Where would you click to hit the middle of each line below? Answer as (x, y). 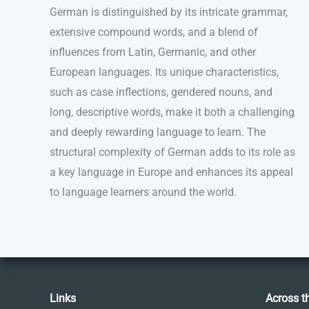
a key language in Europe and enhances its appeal (171, 172)
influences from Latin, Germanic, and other (153, 52)
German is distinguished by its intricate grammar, (169, 12)
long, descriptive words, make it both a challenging (172, 112)
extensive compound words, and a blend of (154, 32)
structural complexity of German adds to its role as (172, 152)
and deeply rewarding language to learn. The (158, 132)
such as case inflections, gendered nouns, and (161, 92)
